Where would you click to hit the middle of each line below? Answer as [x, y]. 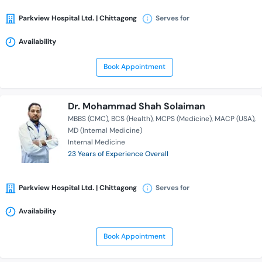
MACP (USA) [235, 119]
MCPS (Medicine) [184, 119]
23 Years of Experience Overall [118, 154]
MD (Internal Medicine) [105, 131]
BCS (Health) [132, 119]
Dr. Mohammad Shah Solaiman [137, 106]
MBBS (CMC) [88, 119]
